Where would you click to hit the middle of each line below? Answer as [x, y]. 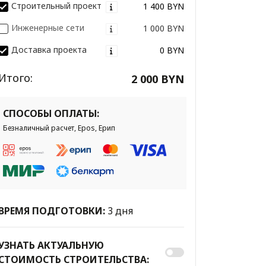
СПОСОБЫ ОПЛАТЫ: [51, 114]
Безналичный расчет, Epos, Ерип [59, 128]
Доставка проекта [49, 50]
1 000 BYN [163, 28]
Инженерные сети [47, 28]
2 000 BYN [157, 79]
